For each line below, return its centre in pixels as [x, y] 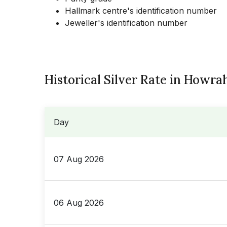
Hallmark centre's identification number [141, 11]
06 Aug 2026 [79, 202]
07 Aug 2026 [79, 159]
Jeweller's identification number [126, 23]
